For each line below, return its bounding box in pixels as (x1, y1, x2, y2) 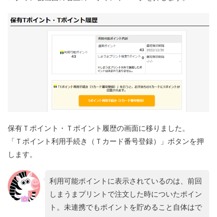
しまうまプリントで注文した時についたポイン (49, 190, 202, 199)
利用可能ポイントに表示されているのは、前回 (49, 177, 202, 186)
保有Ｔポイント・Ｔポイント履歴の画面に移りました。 (8, 124, 189, 132)
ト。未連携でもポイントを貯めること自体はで (49, 203, 202, 212)
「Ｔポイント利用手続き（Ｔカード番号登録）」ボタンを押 (8, 137, 204, 145)
